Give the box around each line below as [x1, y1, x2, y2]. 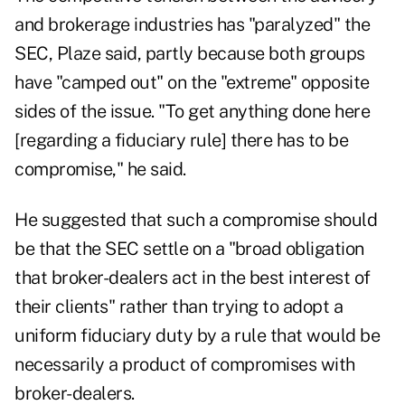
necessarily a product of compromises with [14, 353, 355, 376]
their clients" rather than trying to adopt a [14, 296, 343, 318]
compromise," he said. [14, 158, 186, 181]
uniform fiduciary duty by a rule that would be [14, 325, 380, 347]
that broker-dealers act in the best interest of [14, 267, 371, 289]
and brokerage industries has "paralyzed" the [14, 14, 370, 36]
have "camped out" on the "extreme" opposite [14, 71, 370, 94]
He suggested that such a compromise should [14, 209, 377, 231]
